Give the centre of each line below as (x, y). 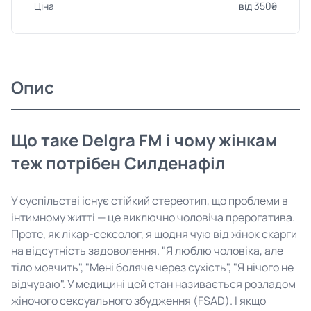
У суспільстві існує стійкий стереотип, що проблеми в (150, 201)
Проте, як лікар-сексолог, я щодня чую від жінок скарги (154, 234)
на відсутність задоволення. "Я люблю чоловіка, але (147, 251)
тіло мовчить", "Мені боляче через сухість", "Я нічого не (152, 267)
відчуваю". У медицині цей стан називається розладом (153, 284)
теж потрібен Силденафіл (118, 163)
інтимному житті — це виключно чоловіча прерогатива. (153, 217)
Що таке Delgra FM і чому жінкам (144, 140)
